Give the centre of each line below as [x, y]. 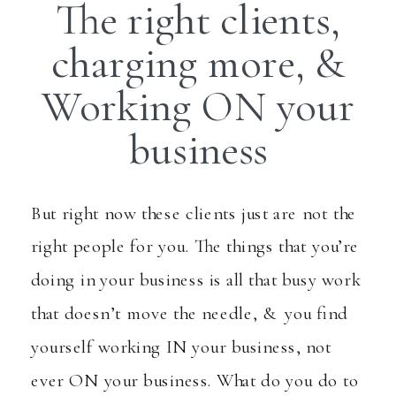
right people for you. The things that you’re [195, 246]
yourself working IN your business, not [182, 346]
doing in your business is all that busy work [196, 279]
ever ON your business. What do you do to [195, 380]
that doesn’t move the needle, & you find [190, 313]
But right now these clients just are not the [194, 213]
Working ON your [198, 106]
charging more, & [198, 63]
